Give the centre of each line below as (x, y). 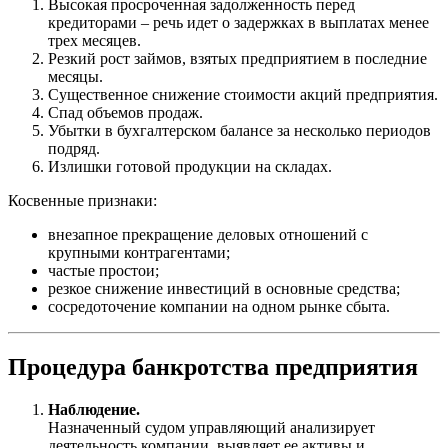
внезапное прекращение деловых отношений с (208, 234)
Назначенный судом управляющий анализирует (211, 427)
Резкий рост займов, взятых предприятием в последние (237, 58)
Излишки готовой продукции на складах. (190, 166)
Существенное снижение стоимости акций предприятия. (243, 94)
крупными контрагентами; (139, 252)
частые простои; (103, 270)
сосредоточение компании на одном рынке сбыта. (219, 306)
